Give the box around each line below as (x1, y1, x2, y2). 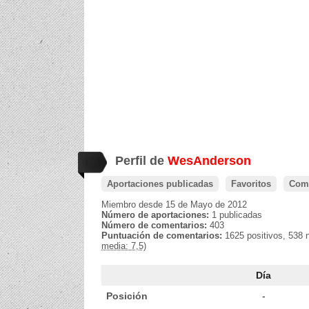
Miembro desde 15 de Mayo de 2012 (101, 199, 247, 210)
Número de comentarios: (101, 220, 210, 230)
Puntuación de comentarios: (101, 230, 225, 241)
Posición (106, 290, 148, 301)
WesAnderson (168, 154, 251, 168)
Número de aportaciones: (101, 210, 212, 220)
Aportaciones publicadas (107, 179, 213, 189)
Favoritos (231, 179, 271, 189)
